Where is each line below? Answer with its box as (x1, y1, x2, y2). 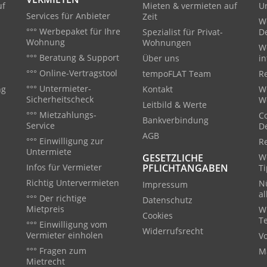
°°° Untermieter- (26, 83, 91, 94)
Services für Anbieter (26, 10, 110, 21)
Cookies (142, 210, 173, 221)
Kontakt (142, 83, 173, 95)
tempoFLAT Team (142, 68, 211, 79)
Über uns (142, 52, 179, 64)
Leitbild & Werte (142, 99, 207, 110)
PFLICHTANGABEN (142, 162, 228, 175)
